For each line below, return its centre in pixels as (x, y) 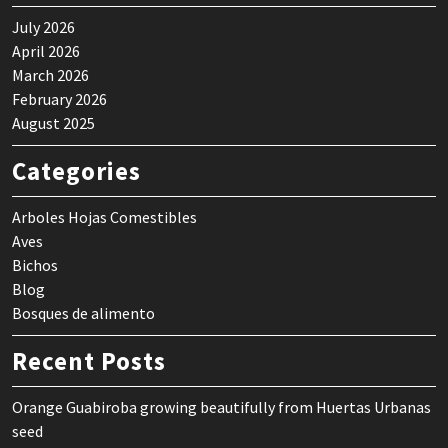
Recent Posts (89, 360)
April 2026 (46, 50)
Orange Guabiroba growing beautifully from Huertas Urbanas (221, 406)
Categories (76, 170)
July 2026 (43, 26)
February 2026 (59, 98)
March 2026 (50, 74)
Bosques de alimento (83, 312)
